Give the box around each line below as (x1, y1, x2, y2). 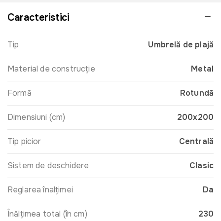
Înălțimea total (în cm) (7, 208, 87, 219)
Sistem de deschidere (7, 160, 89, 171)
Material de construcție (7, 63, 95, 74)
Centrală (179, 136, 214, 147)
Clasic (189, 160, 214, 171)
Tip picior (7, 136, 41, 147)
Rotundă (180, 87, 214, 98)
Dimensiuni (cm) (7, 111, 66, 122)
